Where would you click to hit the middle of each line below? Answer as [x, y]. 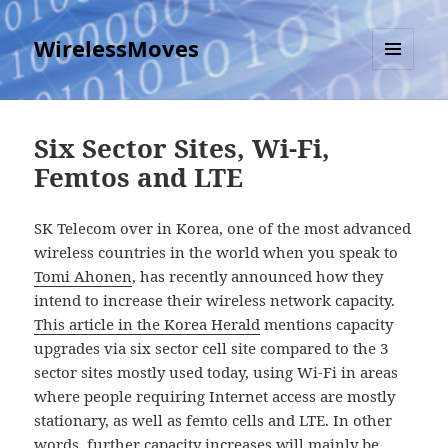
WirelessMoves [117, 48]
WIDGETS [400, 112]
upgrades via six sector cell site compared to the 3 [211, 348]
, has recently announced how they [258, 276]
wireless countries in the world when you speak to [216, 252]
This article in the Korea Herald [147, 324]
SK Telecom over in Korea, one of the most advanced [223, 228]
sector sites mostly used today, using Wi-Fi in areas [216, 372]
